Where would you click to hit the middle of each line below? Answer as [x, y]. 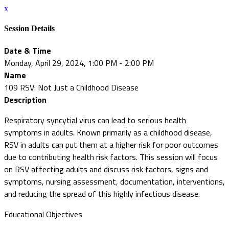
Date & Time [28, 50]
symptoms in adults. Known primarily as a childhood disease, [108, 132]
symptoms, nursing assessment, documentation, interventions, [114, 181]
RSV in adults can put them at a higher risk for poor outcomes [111, 144]
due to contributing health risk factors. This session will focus [111, 157]
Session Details [29, 29]
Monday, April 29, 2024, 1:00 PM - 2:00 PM [79, 63]
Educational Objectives [43, 214]
